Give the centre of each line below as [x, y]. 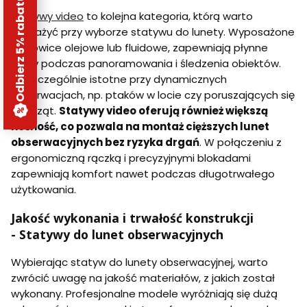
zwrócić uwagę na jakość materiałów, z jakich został [143, 278]
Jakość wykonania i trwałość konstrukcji [132, 218]
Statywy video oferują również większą [163, 111]
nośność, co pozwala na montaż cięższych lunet [140, 127]
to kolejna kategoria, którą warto [168, 16]
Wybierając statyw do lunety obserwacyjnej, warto [139, 262]
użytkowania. [44, 190]
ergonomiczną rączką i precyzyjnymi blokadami [131, 158]
